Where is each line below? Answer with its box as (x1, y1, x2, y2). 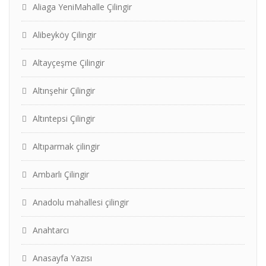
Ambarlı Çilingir (33, 169, 89, 180)
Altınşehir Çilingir (33, 85, 95, 96)
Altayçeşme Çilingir (33, 57, 104, 68)
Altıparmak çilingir (33, 141, 100, 152)
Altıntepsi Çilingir (33, 113, 95, 124)
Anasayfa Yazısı (33, 252, 92, 264)
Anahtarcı (33, 224, 69, 236)
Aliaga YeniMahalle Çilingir (33, 1, 132, 12)
